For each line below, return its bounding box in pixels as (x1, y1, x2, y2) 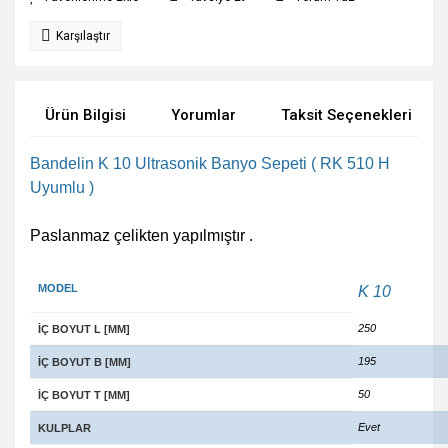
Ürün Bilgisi (45, 106, 126, 124)
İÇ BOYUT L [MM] (38, 323, 130, 335)
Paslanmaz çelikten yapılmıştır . (30, 227, 253, 244)
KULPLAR (38, 422, 91, 434)
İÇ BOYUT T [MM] (38, 389, 130, 401)
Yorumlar (171, 106, 236, 124)
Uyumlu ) (30, 179, 94, 196)
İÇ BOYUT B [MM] (38, 356, 131, 368)
